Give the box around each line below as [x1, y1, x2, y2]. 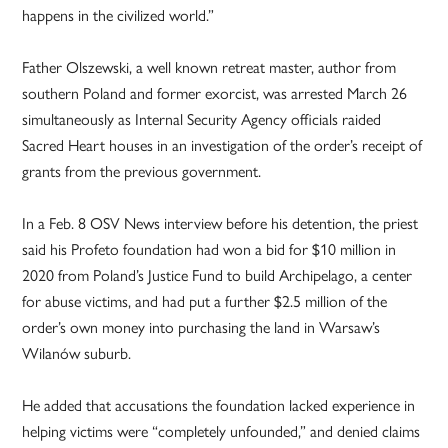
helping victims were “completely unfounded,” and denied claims [22, 419, 421, 443]
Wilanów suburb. [22, 341, 132, 365]
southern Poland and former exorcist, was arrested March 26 [22, 81, 408, 105]
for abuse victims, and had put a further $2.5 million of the [22, 289, 388, 313]
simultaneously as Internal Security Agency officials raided [22, 107, 382, 131]
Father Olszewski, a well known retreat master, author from [22, 55, 397, 79]
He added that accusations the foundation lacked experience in [22, 393, 416, 417]
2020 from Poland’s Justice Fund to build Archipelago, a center [22, 263, 413, 287]
